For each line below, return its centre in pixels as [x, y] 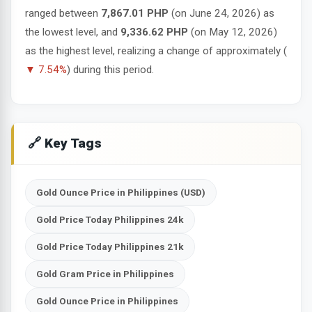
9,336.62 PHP [154, 32]
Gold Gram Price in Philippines [105, 273]
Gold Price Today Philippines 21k [110, 246]
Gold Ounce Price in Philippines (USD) [121, 192]
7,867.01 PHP [135, 13]
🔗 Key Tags [65, 143]
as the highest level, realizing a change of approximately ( [156, 50]
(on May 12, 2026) [233, 32]
